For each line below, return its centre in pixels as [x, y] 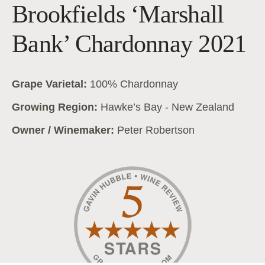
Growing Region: [55, 107]
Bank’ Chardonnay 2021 [129, 43]
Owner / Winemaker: [64, 130]
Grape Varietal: [49, 84]
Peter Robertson [156, 130]
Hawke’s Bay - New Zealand [167, 107]
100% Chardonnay [134, 84]
